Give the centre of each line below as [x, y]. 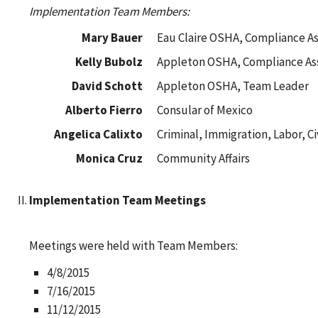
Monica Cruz [109, 158]
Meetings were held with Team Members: [133, 246]
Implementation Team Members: [109, 11]
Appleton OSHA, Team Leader [232, 86]
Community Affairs [203, 158]
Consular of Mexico [204, 110]
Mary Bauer [112, 38]
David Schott [107, 86]
